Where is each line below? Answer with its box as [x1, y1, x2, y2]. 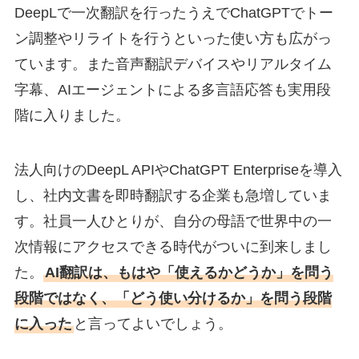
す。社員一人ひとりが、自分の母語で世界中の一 [14, 213, 332, 229]
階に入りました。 [14, 107, 130, 124]
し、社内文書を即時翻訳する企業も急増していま [14, 188, 332, 204]
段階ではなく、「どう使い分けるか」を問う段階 [14, 290, 332, 306]
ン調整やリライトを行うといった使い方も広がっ [14, 30, 332, 47]
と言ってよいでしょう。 [73, 316, 232, 332]
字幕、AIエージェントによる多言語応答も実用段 [14, 82, 331, 99]
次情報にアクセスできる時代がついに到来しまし [14, 239, 332, 255]
